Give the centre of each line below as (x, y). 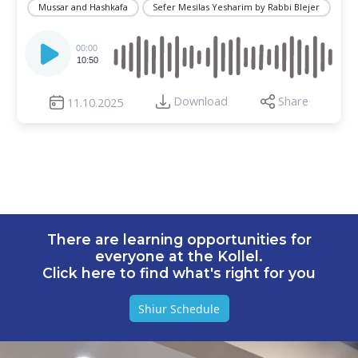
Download (201, 101)
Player (40, 51)
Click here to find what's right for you (179, 272)
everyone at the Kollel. (179, 256)
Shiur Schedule (179, 308)
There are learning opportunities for (179, 239)
